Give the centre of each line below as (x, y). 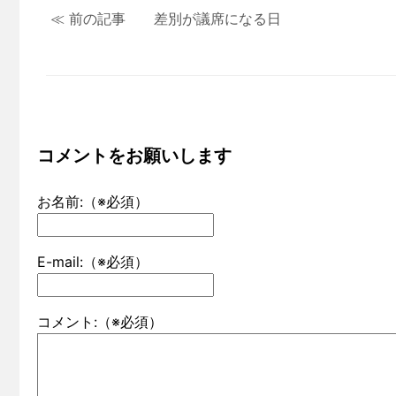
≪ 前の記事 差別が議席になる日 (166, 19)
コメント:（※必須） (100, 321)
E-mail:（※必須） (93, 262)
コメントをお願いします (134, 155)
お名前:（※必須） (93, 202)
